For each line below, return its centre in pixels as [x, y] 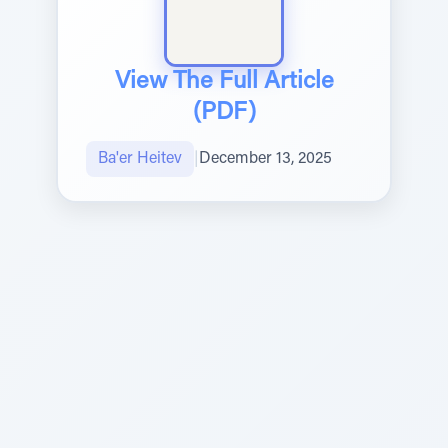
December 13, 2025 [265, 159]
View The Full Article [224, 82]
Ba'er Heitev [140, 159]
